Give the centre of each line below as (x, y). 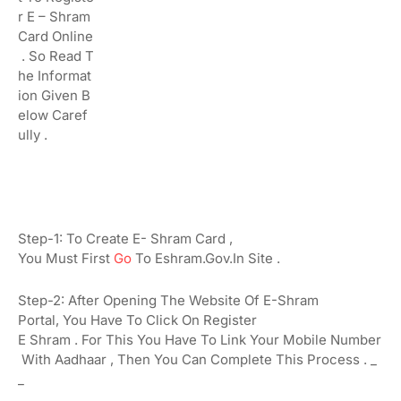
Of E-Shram (282, 300)
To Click (154, 320)
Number (356, 339)
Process (335, 359)
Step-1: (42, 238)
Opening (132, 300)
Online (73, 36)
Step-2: (43, 300)
